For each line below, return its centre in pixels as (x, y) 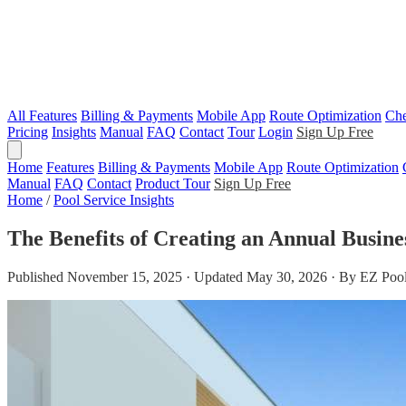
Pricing (28, 132)
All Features (42, 116)
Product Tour (173, 184)
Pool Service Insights (114, 200)
